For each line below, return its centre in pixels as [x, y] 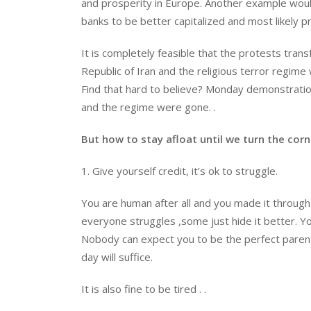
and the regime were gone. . [149, 107]
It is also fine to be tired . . [145, 288]
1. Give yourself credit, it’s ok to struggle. [179, 170]
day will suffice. [117, 257]
